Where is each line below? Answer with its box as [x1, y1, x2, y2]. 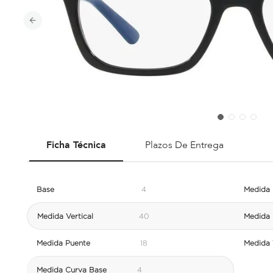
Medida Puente [37, 238, 90, 247]
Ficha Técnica [46, 138, 106, 152]
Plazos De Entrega [145, 138, 224, 152]
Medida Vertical [37, 211, 93, 220]
